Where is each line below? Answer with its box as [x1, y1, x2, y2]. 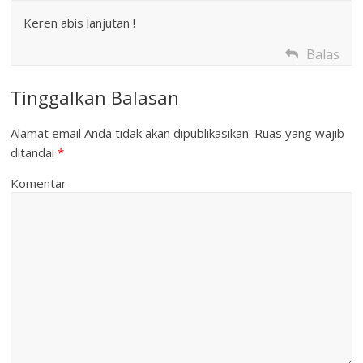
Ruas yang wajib [251, 125, 345, 142]
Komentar [11, 175, 67, 192]
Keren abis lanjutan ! [23, 15, 136, 32]
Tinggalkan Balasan [11, 85, 180, 110]
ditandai [11, 144, 58, 161]
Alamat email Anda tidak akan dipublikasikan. [11, 125, 252, 142]
